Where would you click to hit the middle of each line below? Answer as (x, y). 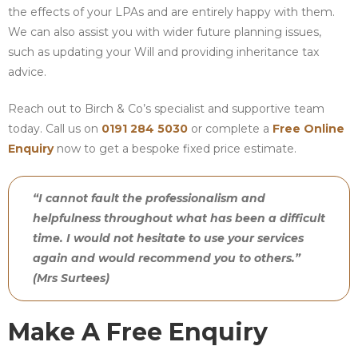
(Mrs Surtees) (71, 278)
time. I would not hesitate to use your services (168, 238)
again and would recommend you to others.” (167, 258)
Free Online (308, 128)
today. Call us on (55, 128)
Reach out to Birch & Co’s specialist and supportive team (166, 108)
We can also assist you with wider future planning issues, (165, 32)
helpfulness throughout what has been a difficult (179, 218)
